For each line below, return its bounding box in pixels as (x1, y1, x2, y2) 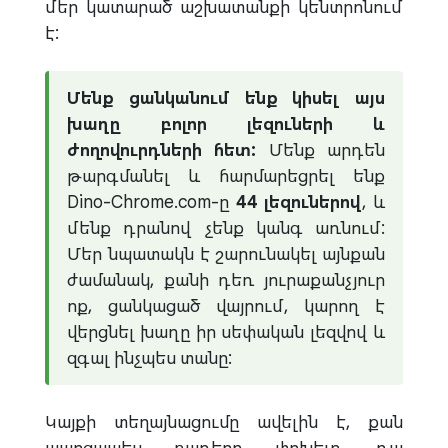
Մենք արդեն (256, 138, 386, 161)
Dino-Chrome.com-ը (67, 190, 236, 213)
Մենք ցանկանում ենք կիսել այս (67, 86, 385, 109)
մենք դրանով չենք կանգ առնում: (67, 216, 385, 239)
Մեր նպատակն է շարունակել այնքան (67, 242, 385, 265)
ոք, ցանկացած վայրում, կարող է (67, 294, 385, 317)
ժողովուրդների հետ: (67, 138, 257, 161)
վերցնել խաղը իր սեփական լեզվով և (67, 320, 385, 343)
